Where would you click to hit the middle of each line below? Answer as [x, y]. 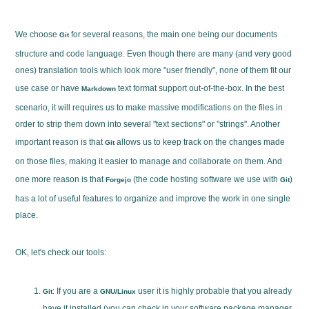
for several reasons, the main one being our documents [173, 35]
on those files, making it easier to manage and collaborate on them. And [149, 162]
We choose [38, 35]
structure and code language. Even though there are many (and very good [154, 54]
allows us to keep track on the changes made [200, 142]
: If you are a [77, 291]
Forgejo [119, 180]
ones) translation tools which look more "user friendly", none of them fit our [153, 71]
